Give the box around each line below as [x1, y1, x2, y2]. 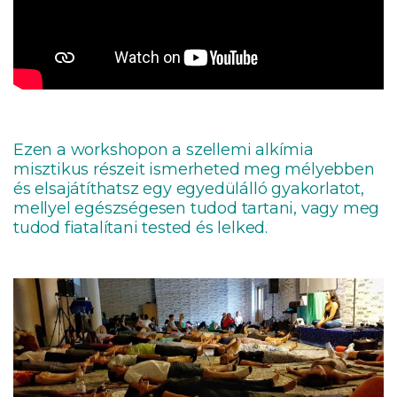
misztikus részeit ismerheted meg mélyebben [13, 159, 375, 179]
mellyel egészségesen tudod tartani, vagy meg [13, 198, 380, 218]
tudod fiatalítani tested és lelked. [13, 217, 269, 237]
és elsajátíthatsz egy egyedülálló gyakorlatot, [13, 178, 364, 198]
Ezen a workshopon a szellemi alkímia [13, 139, 314, 160]
